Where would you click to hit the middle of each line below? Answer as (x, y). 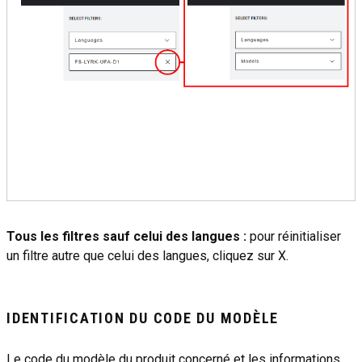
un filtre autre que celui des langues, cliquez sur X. (147, 256)
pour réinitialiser (294, 237)
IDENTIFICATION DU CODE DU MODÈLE (143, 318)
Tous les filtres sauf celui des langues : (126, 237)
